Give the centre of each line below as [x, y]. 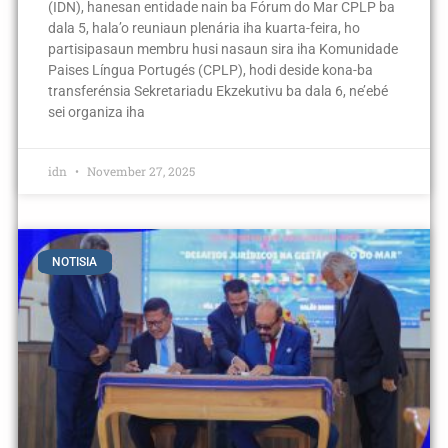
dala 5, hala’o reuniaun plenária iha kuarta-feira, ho [203, 27]
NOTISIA [75, 262]
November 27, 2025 [139, 170]
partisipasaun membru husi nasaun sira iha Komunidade [222, 48]
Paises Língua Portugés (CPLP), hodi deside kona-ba [210, 69]
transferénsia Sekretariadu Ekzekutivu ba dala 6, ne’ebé [217, 90]
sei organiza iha [96, 111]
